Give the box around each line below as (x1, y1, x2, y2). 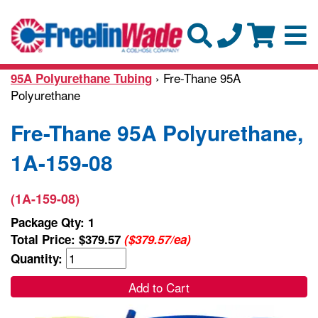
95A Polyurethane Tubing (11, 69, 152, 87)
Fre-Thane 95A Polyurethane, (11, 116, 303, 148)
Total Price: (11, 230, 79, 248)
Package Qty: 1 (11, 213, 94, 231)
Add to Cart (128, 278, 190, 296)
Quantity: (11, 249, 66, 267)
